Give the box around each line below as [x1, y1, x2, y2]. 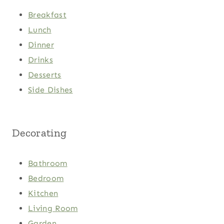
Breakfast [28, 9, 66, 19]
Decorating [12, 125, 67, 139]
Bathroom [28, 158, 67, 168]
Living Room [28, 203, 78, 213]
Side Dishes [28, 84, 73, 94]
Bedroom [28, 173, 64, 183]
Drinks [28, 54, 53, 64]
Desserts [28, 69, 61, 79]
